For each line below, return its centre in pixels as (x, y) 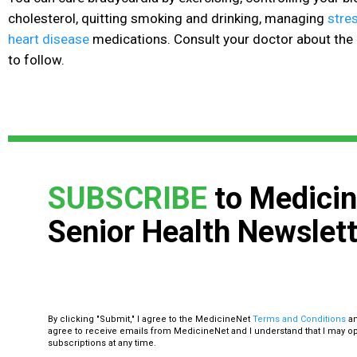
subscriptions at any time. (102, 343)
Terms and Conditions (299, 320)
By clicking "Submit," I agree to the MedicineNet (150, 320)
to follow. (36, 60)
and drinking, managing (255, 19)
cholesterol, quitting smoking (95, 19)
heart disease (49, 39)
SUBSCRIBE (127, 199)
